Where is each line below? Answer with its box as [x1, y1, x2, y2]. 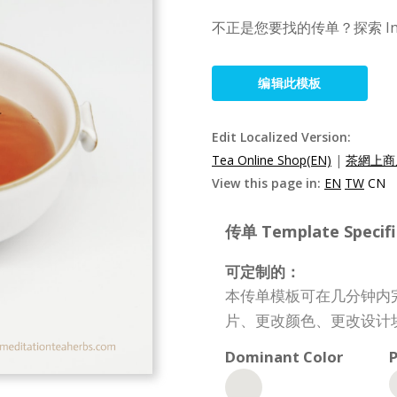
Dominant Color [225, 346, 343, 367]
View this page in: [212, 175, 324, 191]
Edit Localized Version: [212, 128, 351, 145]
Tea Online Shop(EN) [212, 152, 331, 168]
